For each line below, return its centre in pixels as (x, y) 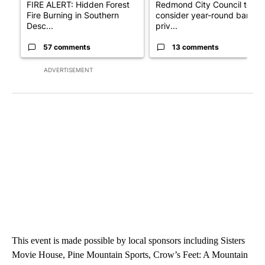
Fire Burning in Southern (73, 15)
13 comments (195, 47)
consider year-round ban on (209, 15)
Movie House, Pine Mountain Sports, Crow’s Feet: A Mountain (130, 255)
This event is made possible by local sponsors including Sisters (128, 241)
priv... (167, 26)
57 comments (67, 47)
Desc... (40, 26)
